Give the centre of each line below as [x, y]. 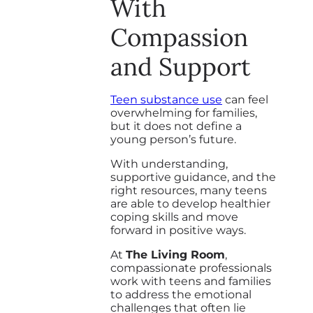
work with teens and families [191, 281]
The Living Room [175, 254]
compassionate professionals [191, 268]
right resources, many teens [189, 190]
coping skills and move [174, 217]
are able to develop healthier [190, 203]
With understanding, [169, 163]
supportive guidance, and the [193, 177]
